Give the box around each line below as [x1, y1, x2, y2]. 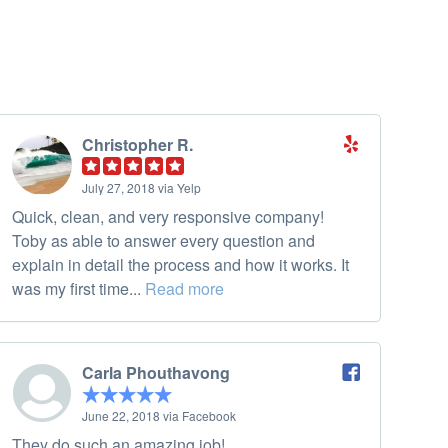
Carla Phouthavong [82, 361, 230, 385]
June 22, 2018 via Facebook [82, 407, 236, 425]
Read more [145, 277, 224, 301]
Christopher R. [82, 133, 193, 157]
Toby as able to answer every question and [12, 229, 315, 253]
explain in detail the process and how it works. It [12, 253, 349, 277]
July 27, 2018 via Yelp [82, 179, 201, 197]
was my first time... [12, 277, 145, 301]
